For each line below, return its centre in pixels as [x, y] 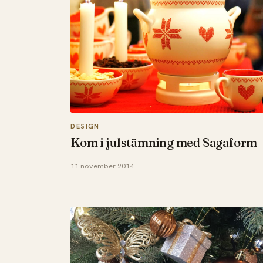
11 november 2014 [102, 166]
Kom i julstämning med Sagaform [164, 142]
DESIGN [85, 126]
